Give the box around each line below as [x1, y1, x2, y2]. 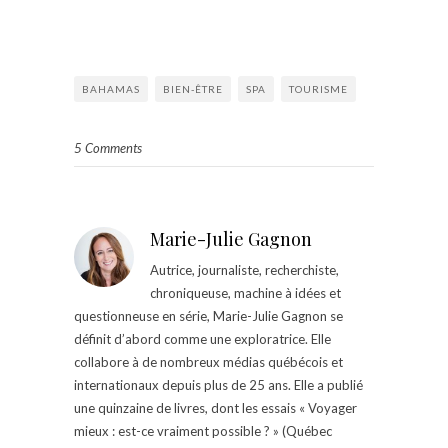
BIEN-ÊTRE [163, 82, 223, 95]
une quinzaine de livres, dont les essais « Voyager [74, 399, 357, 416]
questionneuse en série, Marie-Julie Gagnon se [74, 307, 343, 324]
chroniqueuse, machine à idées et [150, 284, 341, 301]
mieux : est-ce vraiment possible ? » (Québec [74, 422, 332, 439]
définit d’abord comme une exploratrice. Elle [74, 330, 331, 347]
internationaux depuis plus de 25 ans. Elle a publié [74, 376, 363, 393]
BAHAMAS [82, 82, 140, 95]
